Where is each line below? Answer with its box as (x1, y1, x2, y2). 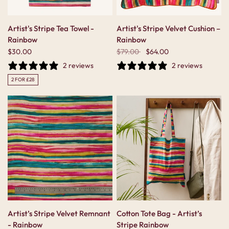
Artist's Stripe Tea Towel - (8, 24, 94, 33)
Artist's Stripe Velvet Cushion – (117, 24, 220, 33)
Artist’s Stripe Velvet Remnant (8, 209, 110, 218)
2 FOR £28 (11, 76, 35, 83)
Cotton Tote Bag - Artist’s (117, 209, 202, 218)
